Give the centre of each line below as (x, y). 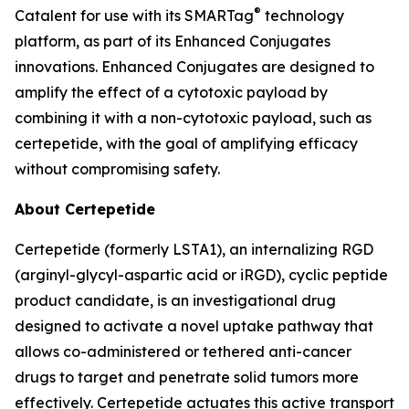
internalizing (294, 249)
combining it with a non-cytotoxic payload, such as (193, 118)
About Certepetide (85, 209)
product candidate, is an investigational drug (175, 300)
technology (303, 16)
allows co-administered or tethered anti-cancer (183, 351)
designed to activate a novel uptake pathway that (194, 326)
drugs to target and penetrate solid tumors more (187, 377)
